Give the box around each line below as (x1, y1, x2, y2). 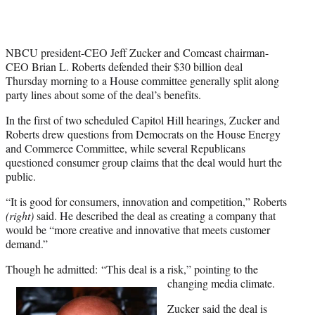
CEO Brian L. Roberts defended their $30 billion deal (6, 58, 243, 74)
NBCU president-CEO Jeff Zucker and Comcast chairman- (6, 44, 269, 60)
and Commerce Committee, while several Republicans (6, 140, 245, 155)
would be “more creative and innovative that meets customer (6, 221, 270, 237)
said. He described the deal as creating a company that (37, 207, 276, 223)
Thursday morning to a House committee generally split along (6, 72, 279, 88)
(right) (6, 207, 37, 223)
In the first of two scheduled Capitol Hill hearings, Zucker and (6, 112, 280, 127)
